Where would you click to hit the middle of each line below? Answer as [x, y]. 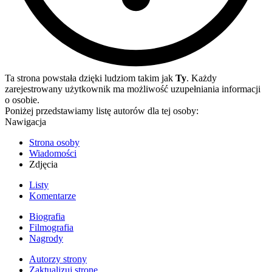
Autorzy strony [58, 259]
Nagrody [46, 238]
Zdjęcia [43, 164]
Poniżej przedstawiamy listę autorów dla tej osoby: [102, 111]
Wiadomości [53, 153]
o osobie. [22, 100]
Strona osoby [54, 142]
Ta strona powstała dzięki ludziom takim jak [90, 78]
